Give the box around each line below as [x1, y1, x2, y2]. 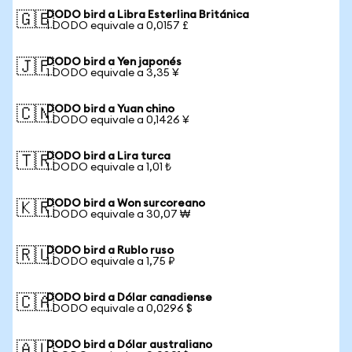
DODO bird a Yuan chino [46, 104, 174, 115]
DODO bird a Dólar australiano [46, 339, 212, 350]
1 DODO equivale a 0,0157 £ [46, 20, 189, 31]
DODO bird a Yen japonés [46, 57, 181, 68]
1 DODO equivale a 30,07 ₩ [46, 209, 190, 220]
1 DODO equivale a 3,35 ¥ [46, 68, 179, 79]
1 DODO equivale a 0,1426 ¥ [46, 115, 189, 126]
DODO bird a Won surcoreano [46, 198, 205, 209]
